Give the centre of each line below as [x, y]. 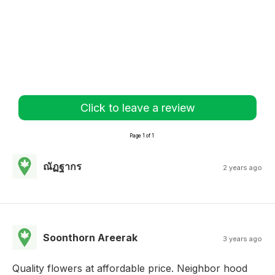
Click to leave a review [137, 107]
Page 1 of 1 [142, 135]
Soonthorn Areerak [90, 237]
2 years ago [243, 167]
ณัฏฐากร [62, 166]
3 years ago [243, 238]
